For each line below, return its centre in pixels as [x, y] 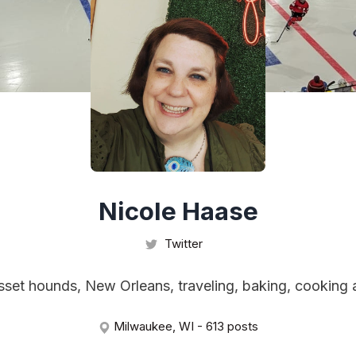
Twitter [182, 244]
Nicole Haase [178, 211]
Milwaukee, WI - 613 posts [184, 327]
